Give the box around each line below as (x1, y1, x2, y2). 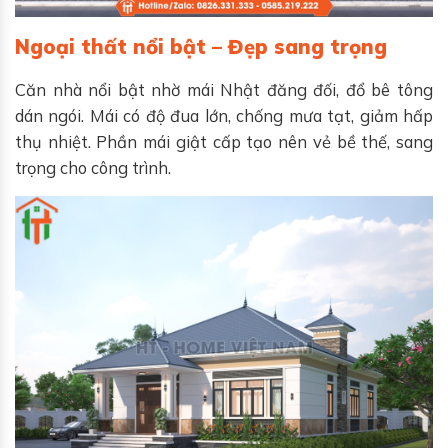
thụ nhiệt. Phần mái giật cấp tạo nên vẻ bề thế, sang (15, 130, 433, 152)
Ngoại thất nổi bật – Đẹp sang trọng (15, 33, 387, 59)
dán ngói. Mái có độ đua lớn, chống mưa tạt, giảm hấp (15, 104, 433, 126)
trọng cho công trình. (15, 156, 171, 178)
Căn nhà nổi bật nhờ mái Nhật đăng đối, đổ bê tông (15, 78, 433, 100)
